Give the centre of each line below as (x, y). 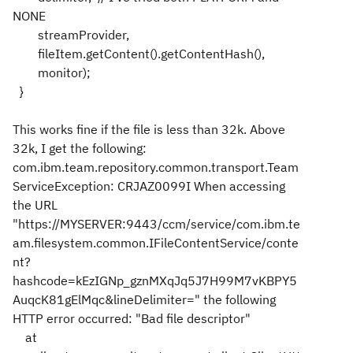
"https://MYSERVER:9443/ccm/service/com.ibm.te (156, 224)
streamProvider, (71, 35)
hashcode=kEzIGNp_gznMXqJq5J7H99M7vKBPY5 (155, 281)
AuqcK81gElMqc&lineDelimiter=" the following (144, 299)
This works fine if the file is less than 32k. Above (149, 129)
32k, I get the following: (80, 148)
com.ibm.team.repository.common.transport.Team (156, 167)
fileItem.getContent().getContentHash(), (139, 54)
